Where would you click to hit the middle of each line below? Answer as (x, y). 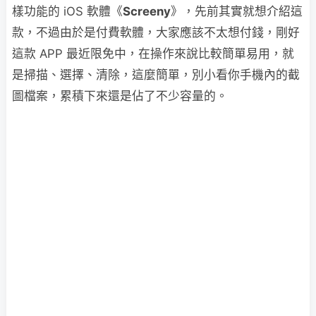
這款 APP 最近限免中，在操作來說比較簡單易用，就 (153, 54)
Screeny (147, 11)
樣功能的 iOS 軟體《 (67, 11)
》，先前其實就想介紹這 (237, 11)
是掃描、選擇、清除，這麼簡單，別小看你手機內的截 (156, 75)
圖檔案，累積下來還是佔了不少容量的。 (120, 96)
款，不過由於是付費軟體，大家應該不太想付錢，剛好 (156, 32)
